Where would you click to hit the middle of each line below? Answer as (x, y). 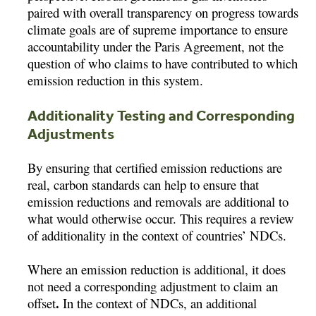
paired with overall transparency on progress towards (163, 12)
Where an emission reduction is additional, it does (157, 269)
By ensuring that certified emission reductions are (155, 167)
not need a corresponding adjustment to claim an (153, 286)
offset (42, 303)
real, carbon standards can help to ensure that (144, 184)
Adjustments (71, 133)
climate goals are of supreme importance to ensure (158, 29)
